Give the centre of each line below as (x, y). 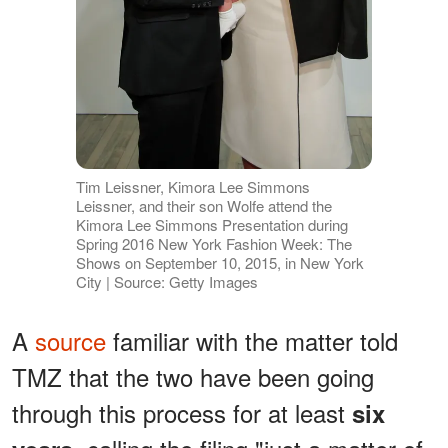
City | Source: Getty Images (166, 282)
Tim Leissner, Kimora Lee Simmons (192, 187)
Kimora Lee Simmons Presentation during (211, 225)
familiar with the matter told (252, 341)
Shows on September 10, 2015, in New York (219, 263)
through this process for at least (182, 413)
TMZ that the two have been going (193, 377)
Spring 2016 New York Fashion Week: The (213, 244)
